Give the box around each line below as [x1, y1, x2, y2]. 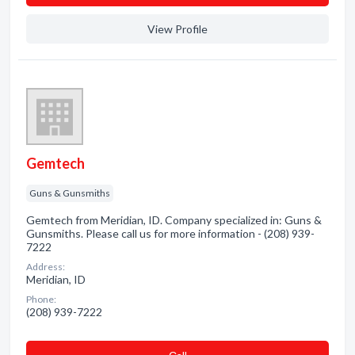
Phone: [26, 293, 56, 305]
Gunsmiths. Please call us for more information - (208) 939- [26, 227, 315, 240]
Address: [26, 261, 65, 273]
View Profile [147, 22, 208, 36]
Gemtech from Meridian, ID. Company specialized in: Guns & [26, 213, 322, 227]
